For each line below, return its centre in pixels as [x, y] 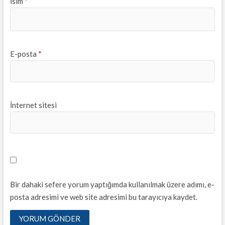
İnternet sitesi [33, 105]
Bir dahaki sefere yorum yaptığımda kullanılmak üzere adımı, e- [112, 185]
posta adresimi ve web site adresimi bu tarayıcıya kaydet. [103, 197]
